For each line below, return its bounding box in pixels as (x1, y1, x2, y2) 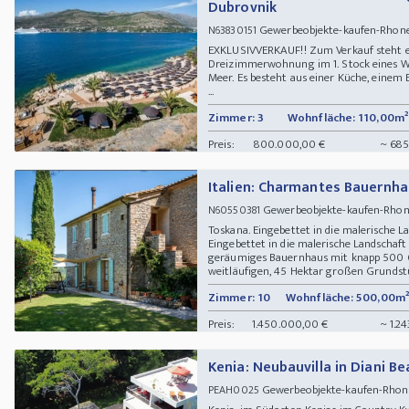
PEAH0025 (208, 380, 259, 399)
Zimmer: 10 (208, 287, 270, 308)
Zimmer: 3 (208, 107, 264, 128)
